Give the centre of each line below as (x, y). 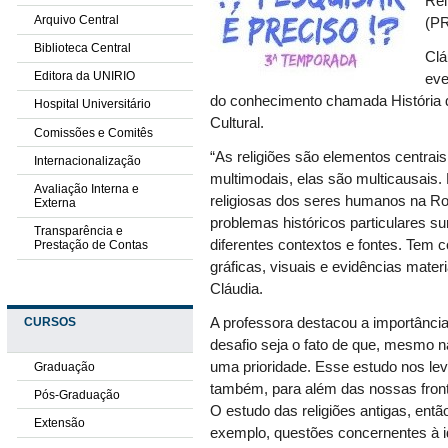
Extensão (59, 422)
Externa (54, 203)
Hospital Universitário (92, 104)
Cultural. (237, 123)
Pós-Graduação (76, 394)
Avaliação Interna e (86, 189)
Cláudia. (237, 289)
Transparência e (78, 231)
